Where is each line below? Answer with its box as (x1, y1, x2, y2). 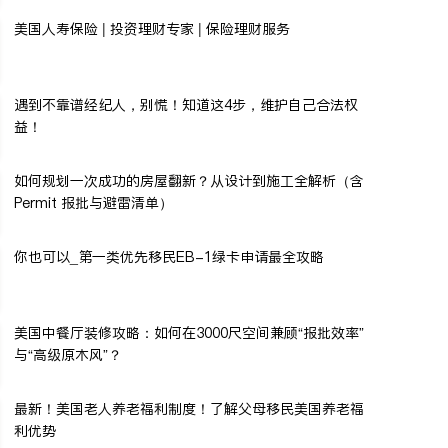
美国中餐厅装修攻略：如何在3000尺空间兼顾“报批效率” (14, 322, 364, 343)
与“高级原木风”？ (14, 344, 122, 365)
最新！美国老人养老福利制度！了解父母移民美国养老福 (14, 398, 364, 419)
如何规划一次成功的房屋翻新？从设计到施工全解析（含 (14, 170, 364, 191)
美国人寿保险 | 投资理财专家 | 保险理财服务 (14, 18, 290, 39)
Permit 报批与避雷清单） (14, 192, 173, 213)
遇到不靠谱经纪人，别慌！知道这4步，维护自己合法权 (14, 94, 358, 115)
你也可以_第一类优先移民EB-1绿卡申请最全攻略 (14, 246, 324, 267)
